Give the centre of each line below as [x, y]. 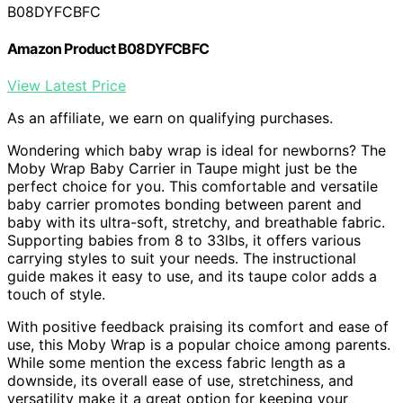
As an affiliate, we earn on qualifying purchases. [170, 118]
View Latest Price [67, 86]
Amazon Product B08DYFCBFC [108, 48]
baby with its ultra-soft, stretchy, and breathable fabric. [196, 223]
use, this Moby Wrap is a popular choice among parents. [199, 345]
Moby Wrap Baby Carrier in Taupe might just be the [182, 169]
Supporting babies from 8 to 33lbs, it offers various [184, 241]
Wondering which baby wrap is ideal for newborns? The [197, 151]
